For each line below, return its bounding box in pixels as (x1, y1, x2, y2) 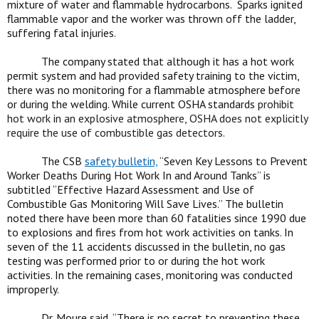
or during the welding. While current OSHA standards (7, 97, 258, 111)
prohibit (258, 97, 294, 111)
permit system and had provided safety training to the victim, (7, 68, 299, 83)
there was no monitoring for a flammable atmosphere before (7, 83, 300, 97)
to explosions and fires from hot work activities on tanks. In (7, 225, 293, 239)
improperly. (7, 282, 59, 296)
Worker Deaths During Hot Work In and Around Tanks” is (7, 168, 271, 182)
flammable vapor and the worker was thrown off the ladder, (7, 11, 296, 26)
